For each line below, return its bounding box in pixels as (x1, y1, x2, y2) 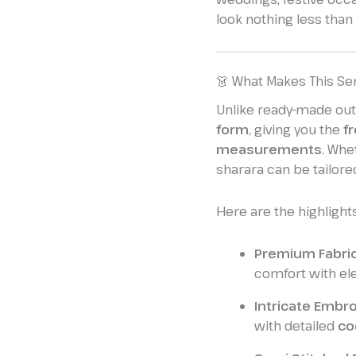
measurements (216, 140, 322, 158)
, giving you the (249, 120, 343, 138)
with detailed (254, 316, 338, 335)
